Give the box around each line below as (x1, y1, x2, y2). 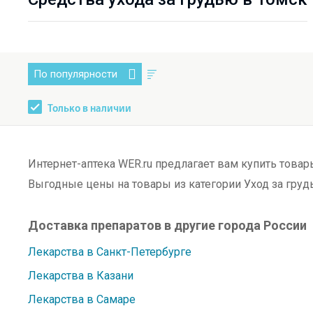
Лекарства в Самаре (28, 293, 136, 306)
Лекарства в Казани (28, 269, 133, 282)
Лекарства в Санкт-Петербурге (28, 245, 191, 259)
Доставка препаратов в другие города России (28, 218, 307, 233)
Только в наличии (48, 103, 131, 115)
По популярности (34, 68, 117, 80)
